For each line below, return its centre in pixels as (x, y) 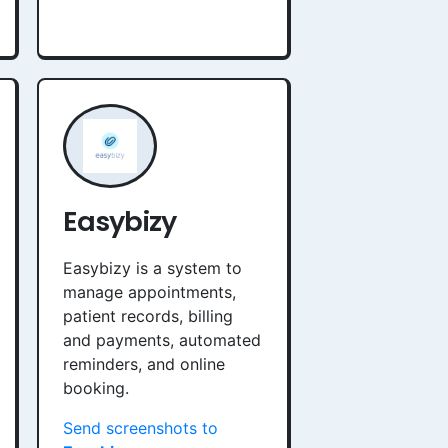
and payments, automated (162, 340)
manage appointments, (149, 292)
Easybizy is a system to (152, 268)
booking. (96, 388)
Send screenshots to (140, 428)
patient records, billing (148, 316)
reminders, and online (144, 364)
